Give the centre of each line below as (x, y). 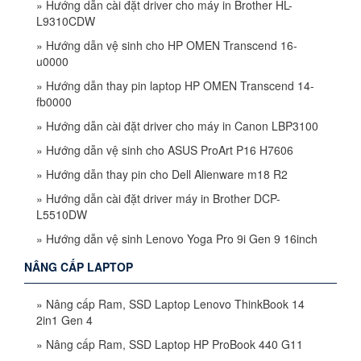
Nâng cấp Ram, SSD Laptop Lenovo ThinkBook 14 (175, 303)
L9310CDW (66, 21)
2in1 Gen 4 (64, 320)
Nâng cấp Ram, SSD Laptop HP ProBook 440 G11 (174, 344)
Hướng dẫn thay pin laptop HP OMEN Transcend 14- (180, 85)
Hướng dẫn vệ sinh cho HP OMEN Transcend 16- (172, 45)
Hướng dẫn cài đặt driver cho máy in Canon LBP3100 (182, 125)
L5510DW (62, 214)
